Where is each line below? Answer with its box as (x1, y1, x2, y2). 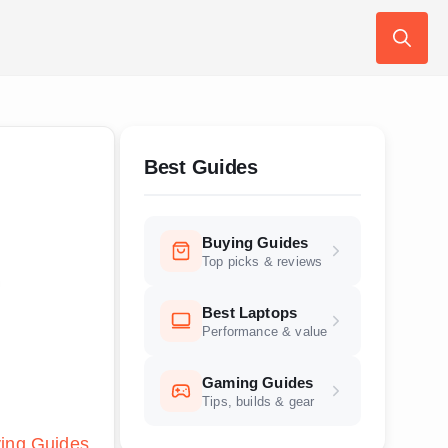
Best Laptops (202, 303, 298, 321)
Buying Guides (202, 233, 309, 251)
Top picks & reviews (202, 254, 323, 269)
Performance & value (202, 324, 328, 339)
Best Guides (144, 156, 258, 178)
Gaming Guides (202, 373, 314, 391)
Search (375, 66, 434, 87)
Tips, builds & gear (202, 394, 315, 409)
